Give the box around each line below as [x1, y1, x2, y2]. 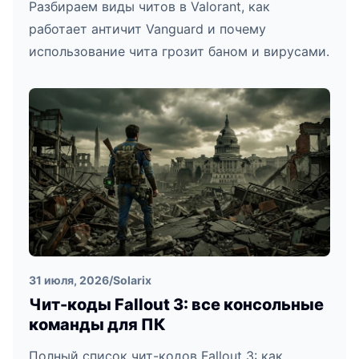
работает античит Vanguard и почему [29, 21, 266, 38]
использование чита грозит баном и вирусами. [29, 43, 329, 60]
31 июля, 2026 [29, 273, 109, 288]
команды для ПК [29, 315, 166, 335]
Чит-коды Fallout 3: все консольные [29, 295, 324, 315]
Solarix [113, 273, 151, 288]
